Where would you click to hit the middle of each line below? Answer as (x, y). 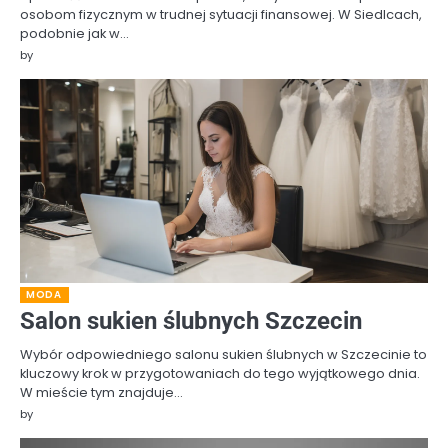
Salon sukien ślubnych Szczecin (191, 320)
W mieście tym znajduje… (101, 392)
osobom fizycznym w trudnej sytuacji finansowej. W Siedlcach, (221, 14)
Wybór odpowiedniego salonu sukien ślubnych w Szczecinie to (223, 354)
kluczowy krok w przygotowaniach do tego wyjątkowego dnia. (220, 373)
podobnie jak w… (74, 33)
